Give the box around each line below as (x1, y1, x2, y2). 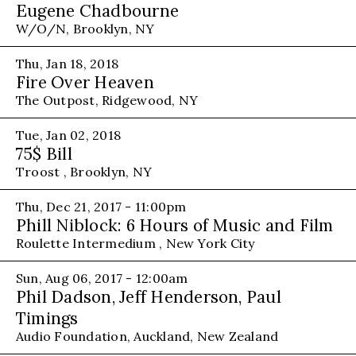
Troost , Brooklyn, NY (16, 163, 153, 180)
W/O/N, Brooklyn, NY (16, 20, 155, 37)
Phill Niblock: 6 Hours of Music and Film (16, 214, 334, 236)
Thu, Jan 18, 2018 (16, 55, 119, 72)
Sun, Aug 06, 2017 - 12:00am (16, 269, 188, 286)
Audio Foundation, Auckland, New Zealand (16, 327, 279, 344)
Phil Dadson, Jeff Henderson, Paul (16, 285, 281, 308)
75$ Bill (16, 142, 72, 164)
